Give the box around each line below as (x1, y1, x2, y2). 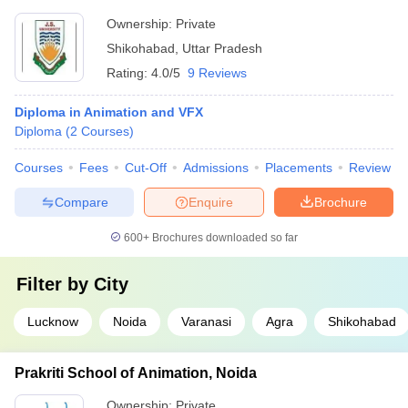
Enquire (189, 194, 233, 209)
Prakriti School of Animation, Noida (15, 365, 257, 381)
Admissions (183, 160, 249, 175)
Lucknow (27, 314, 78, 329)
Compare (54, 194, 108, 209)
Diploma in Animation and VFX (15, 105, 203, 119)
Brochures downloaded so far (149, 231, 298, 244)
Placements (265, 160, 332, 175)
